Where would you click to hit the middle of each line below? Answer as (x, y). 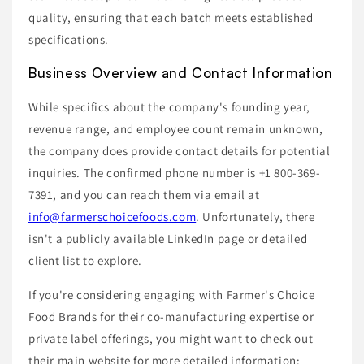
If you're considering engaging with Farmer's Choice (172, 294)
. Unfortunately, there (256, 216)
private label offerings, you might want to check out (171, 338)
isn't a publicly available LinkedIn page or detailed (168, 238)
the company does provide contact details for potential (180, 150)
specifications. (69, 39)
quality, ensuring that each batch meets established (171, 17)
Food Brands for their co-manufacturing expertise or (171, 316)
